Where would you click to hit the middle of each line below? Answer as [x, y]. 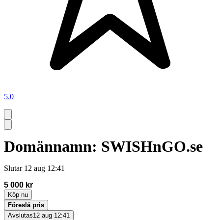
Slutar [13, 168]
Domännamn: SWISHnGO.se [103, 147]
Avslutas [20, 215]
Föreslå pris [26, 205]
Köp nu [18, 194]
